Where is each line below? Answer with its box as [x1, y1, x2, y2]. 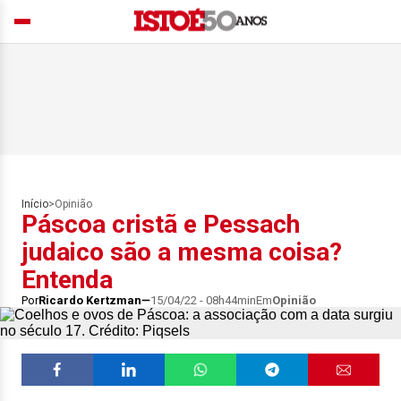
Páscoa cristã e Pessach [21, 209, 300, 239]
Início [21, 198, 48, 210]
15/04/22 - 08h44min [150, 294, 256, 307]
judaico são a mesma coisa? [21, 237, 342, 267]
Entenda [21, 265, 113, 294]
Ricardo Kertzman [38, 294, 141, 307]
